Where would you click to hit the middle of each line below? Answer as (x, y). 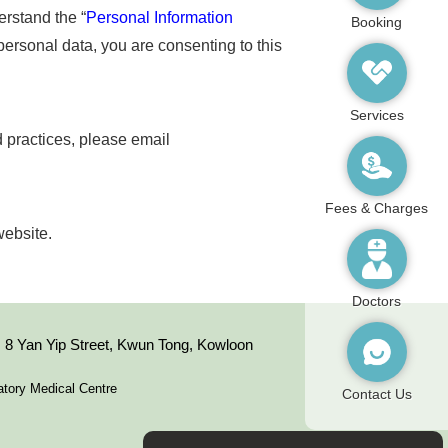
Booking (376, 21)
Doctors (376, 300)
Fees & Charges (376, 207)
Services (376, 114)
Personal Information (159, 17)
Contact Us (376, 393)
